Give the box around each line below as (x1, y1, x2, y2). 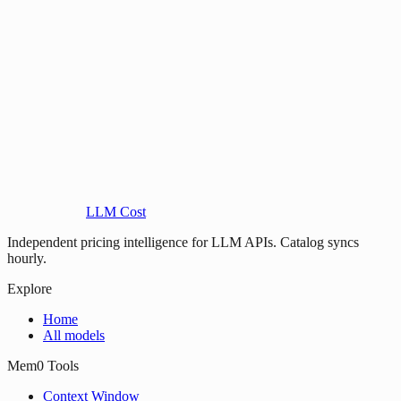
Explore (7, 280, 52, 296)
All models (43, 327, 105, 343)
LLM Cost (86, 203, 146, 219)
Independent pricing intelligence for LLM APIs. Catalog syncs (7, 234, 359, 250)
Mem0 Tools (7, 357, 79, 373)
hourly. (7, 250, 47, 266)
